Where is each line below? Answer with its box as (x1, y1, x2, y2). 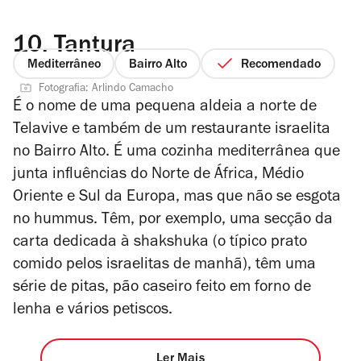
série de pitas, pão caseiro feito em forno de (13, 280, 311, 297)
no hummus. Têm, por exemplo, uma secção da (13, 213, 333, 230)
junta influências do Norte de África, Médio (13, 168, 304, 185)
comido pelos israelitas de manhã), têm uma (13, 258, 316, 275)
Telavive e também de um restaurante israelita (13, 122, 330, 139)
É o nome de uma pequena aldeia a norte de (13, 100, 317, 117)
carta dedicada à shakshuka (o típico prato (13, 235, 307, 252)
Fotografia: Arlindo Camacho (39, 84, 173, 96)
